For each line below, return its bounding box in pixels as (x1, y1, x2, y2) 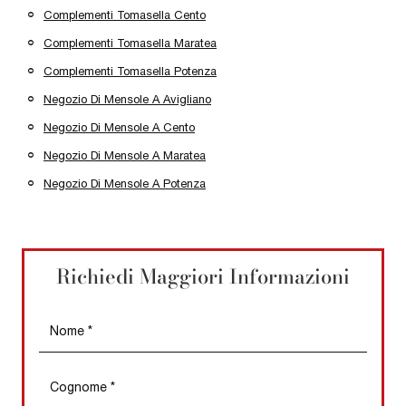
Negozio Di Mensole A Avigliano (43, 92, 211, 106)
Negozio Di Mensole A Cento (43, 120, 195, 134)
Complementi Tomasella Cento (43, 7, 206, 22)
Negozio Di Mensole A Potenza (43, 176, 206, 190)
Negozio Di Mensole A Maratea (43, 148, 206, 162)
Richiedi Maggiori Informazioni (56, 261, 350, 292)
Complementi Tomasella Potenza (43, 63, 217, 78)
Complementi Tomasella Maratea (43, 35, 217, 50)
